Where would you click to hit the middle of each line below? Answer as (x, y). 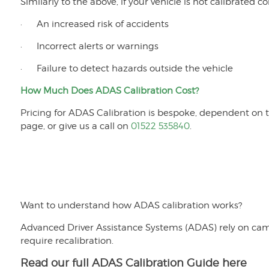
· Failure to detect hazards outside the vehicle (126, 69)
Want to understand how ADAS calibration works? (131, 206)
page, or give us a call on (75, 126)
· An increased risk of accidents (94, 24)
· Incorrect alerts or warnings (89, 47)
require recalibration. (67, 241)
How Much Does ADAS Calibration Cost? (109, 91)
